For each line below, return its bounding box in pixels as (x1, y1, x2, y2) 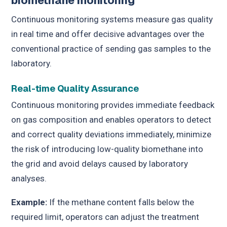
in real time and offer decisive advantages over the (11, 29, 205, 40)
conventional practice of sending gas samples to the (11, 44, 211, 54)
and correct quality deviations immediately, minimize (11, 129, 212, 139)
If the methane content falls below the (47, 197, 195, 208)
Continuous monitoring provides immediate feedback (11, 99, 215, 110)
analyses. (11, 173, 47, 183)
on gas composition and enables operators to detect (11, 114, 212, 125)
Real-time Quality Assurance (11, 83, 139, 95)
